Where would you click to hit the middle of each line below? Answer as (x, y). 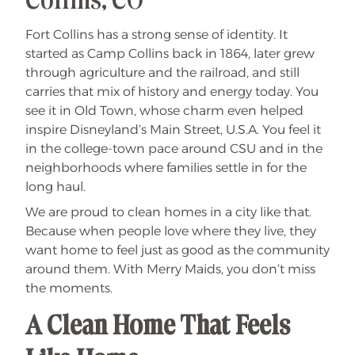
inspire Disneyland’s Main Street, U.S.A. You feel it (173, 129)
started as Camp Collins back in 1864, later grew (170, 53)
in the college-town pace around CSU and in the (174, 148)
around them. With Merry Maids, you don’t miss (170, 269)
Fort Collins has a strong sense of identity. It (157, 34)
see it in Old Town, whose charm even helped (164, 110)
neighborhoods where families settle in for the (166, 167)
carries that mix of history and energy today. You (172, 91)
